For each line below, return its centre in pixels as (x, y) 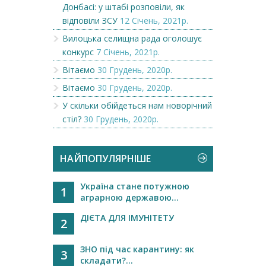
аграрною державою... (129, 197)
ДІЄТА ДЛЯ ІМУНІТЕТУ (127, 217)
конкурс (78, 52)
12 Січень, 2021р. (154, 20)
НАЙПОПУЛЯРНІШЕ (105, 158)
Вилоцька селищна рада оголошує (132, 38)
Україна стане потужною (135, 186)
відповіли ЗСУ (90, 20)
